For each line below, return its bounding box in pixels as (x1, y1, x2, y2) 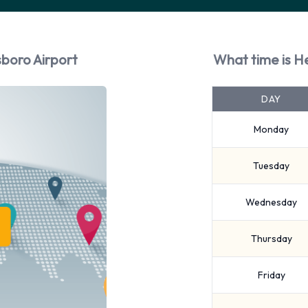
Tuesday (253, 159, 289, 172)
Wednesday (245, 196, 297, 208)
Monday (254, 123, 289, 135)
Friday (257, 269, 285, 281)
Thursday (250, 232, 292, 245)
